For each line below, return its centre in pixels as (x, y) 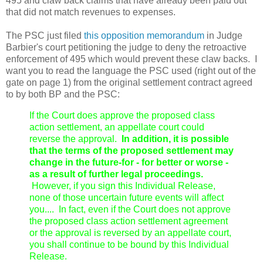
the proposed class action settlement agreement (129, 221)
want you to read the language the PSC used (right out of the (131, 70)
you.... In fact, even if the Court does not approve (130, 209)
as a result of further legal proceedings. (116, 174)
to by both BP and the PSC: (63, 94)
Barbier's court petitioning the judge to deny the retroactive (126, 47)
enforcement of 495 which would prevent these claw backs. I (131, 59)
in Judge (223, 35)
